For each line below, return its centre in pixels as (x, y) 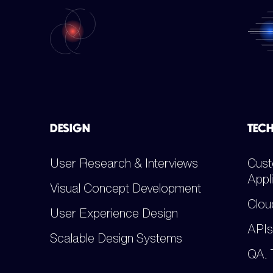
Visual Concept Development (126, 188)
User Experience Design (114, 213)
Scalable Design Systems (116, 238)
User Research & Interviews (124, 163)
